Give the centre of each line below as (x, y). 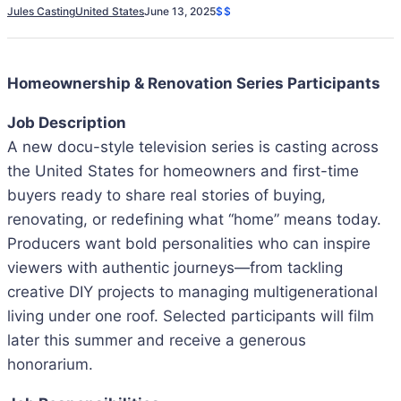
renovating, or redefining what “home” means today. (194, 219)
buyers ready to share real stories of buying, (166, 195)
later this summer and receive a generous (157, 340)
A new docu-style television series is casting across (193, 147)
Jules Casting (41, 11)
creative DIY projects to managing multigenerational (192, 292)
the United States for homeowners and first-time (183, 171)
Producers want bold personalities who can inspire (189, 243)
